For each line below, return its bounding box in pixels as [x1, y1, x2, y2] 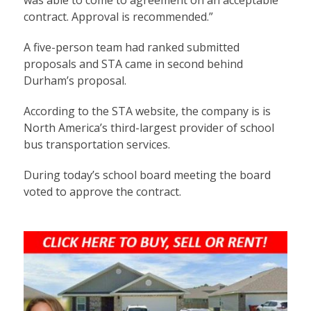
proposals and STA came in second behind [23, 56, 243, 72]
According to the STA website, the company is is [23, 103, 271, 119]
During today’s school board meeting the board [23, 167, 271, 183]
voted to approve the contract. [23, 183, 181, 199]
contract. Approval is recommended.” [23, 8, 213, 24]
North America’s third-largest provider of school [23, 119, 274, 135]
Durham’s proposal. [23, 72, 126, 88]
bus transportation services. [23, 136, 173, 152]
